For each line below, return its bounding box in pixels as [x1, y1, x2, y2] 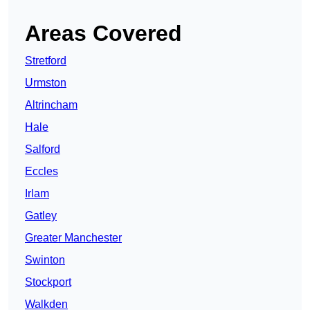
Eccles [25, 165, 58, 178]
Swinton [25, 254, 65, 266]
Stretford [25, 55, 66, 67]
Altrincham [25, 99, 77, 111]
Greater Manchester [25, 232, 122, 244]
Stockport [25, 276, 71, 289]
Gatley [25, 210, 57, 222]
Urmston [25, 77, 66, 89]
